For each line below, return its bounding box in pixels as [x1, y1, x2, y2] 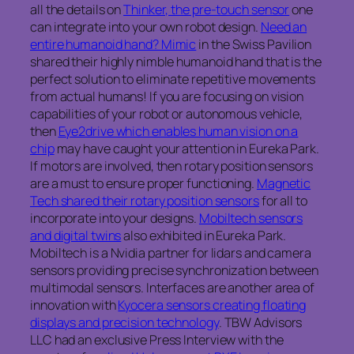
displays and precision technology [30, 313, 219, 331]
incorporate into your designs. [30, 209, 199, 227]
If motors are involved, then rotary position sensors [30, 156, 313, 175]
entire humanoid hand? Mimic [30, 35, 197, 53]
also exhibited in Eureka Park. [121, 226, 287, 244]
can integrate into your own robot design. [30, 17, 261, 36]
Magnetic [256, 174, 311, 192]
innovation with [30, 296, 119, 314]
